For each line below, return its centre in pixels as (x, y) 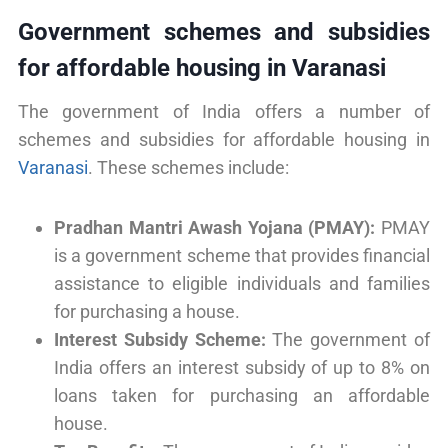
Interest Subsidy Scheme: (160, 339)
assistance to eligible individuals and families (242, 283)
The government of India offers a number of (224, 111)
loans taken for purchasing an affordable (242, 395)
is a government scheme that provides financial (242, 255)
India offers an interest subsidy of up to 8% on (242, 367)
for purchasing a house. (147, 311)
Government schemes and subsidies (224, 31)
